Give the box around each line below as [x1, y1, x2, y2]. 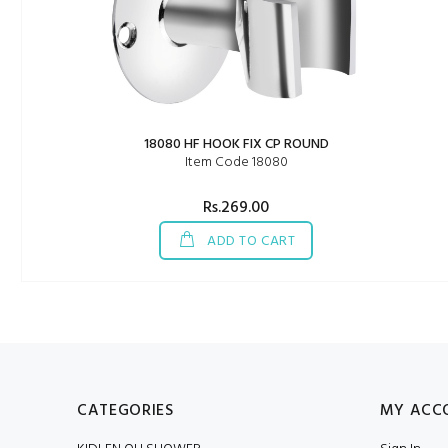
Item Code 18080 [184, 151, 288, 174]
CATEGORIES [77, 398, 174, 424]
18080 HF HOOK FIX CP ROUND [143, 133, 329, 156]
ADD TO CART [203, 230, 296, 253]
